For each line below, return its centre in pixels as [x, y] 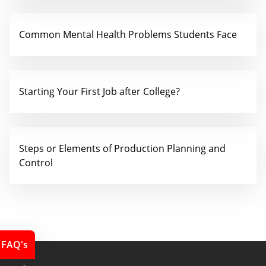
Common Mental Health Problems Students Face [128, 34]
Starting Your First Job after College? [99, 91]
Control [36, 163]
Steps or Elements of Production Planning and [122, 148]
